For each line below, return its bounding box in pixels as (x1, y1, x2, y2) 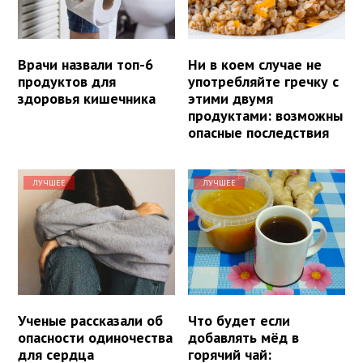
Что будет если (188, 311, 291, 331)
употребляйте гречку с (188, 72, 340, 92)
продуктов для (18, 72, 116, 92)
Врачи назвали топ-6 (18, 55, 153, 75)
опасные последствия (188, 123, 330, 143)
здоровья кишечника (18, 89, 156, 109)
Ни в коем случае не (188, 55, 322, 75)
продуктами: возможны (188, 106, 344, 126)
